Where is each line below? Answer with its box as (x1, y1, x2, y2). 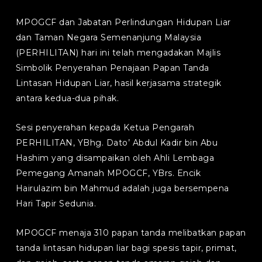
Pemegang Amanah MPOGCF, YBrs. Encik (15, 168, 201, 178)
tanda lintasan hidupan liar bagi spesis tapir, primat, (15, 243, 237, 253)
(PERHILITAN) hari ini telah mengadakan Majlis (15, 47, 221, 58)
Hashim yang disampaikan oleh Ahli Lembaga (15, 153, 215, 163)
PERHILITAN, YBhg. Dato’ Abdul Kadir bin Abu (15, 137, 218, 148)
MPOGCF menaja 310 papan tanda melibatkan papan (15, 227, 246, 238)
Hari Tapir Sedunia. (15, 198, 96, 209)
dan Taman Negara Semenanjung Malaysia (15, 32, 202, 43)
